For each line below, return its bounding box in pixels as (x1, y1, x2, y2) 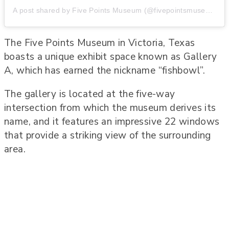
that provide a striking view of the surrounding (4, 128, 211, 142)
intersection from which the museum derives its (4, 101, 216, 114)
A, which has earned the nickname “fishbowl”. (4, 63, 205, 77)
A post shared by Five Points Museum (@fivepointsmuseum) (205, 6, 213, 14)
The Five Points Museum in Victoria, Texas (4, 36, 195, 50)
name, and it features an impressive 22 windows (4, 114, 220, 128)
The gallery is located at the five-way (4, 87, 175, 101)
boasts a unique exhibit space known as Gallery (4, 50, 217, 63)
